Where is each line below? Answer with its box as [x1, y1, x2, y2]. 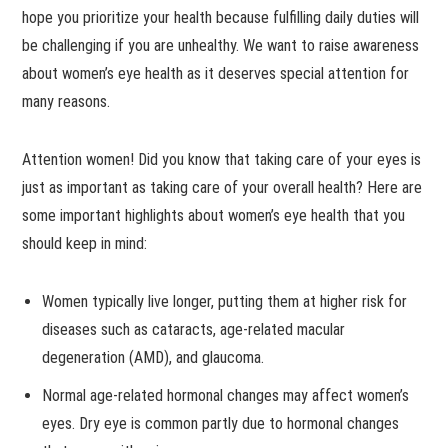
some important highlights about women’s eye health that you [22, 205, 406, 225]
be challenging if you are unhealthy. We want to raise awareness [22, 35, 420, 55]
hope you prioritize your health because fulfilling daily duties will [22, 7, 420, 27]
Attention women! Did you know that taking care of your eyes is [22, 149, 422, 169]
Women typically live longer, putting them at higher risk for [42, 291, 408, 311]
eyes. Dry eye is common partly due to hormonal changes [42, 413, 400, 433]
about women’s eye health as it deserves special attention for [22, 63, 410, 83]
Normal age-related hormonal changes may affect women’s [42, 385, 410, 405]
